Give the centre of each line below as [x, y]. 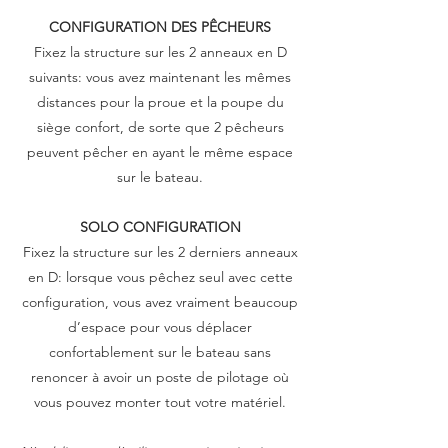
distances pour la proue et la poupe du [160, 102]
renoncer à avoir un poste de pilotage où [160, 377]
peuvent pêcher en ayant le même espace [160, 152]
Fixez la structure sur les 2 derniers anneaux [160, 252]
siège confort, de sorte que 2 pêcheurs [160, 127]
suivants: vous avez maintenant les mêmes [160, 77]
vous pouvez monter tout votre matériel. [160, 402]
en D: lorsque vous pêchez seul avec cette [160, 277]
